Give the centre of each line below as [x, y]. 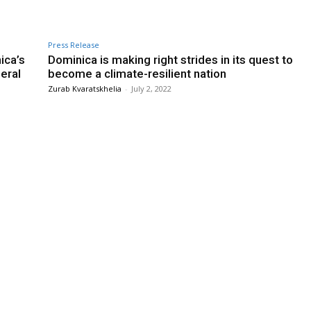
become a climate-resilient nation [137, 73]
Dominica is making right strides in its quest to [170, 59]
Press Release [74, 44]
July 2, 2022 [151, 88]
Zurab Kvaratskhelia [85, 88]
